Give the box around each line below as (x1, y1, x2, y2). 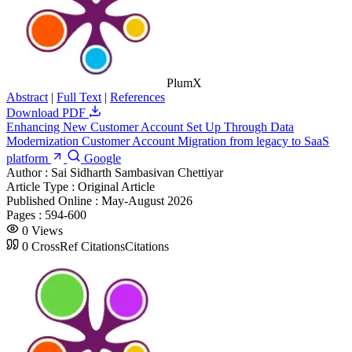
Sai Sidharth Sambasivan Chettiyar (51, 165, 223, 179)
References (110, 90, 165, 104)
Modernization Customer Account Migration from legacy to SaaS (6, 134, 329, 148)
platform (6, 151, 51, 165)
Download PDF (6, 105, 89, 119)
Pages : (6, 207, 45, 222)
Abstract (6, 90, 48, 104)
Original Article (78, 179, 155, 193)
